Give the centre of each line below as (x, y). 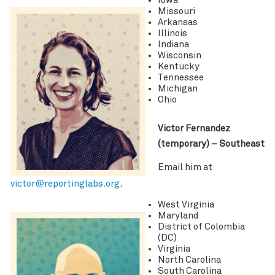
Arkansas (177, 23)
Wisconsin (179, 56)
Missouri (176, 12)
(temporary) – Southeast (211, 144)
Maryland (178, 215)
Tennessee (180, 78)
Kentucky (178, 67)
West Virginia (186, 204)
